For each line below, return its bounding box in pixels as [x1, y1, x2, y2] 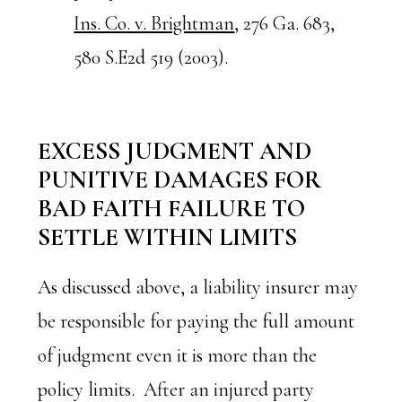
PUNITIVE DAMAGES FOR [38, 165, 322, 195]
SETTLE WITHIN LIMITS [38, 223, 298, 252]
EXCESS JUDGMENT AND [38, 136, 312, 166]
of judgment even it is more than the [38, 344, 318, 367]
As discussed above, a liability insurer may [38, 275, 359, 299]
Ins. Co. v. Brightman [74, 12, 235, 35]
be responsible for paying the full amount [38, 310, 355, 333]
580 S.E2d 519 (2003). [74, 46, 229, 69]
